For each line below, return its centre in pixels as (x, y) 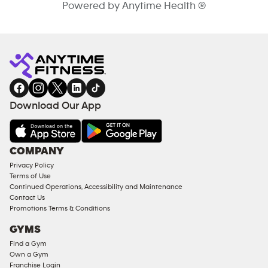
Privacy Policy (32, 165)
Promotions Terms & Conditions (60, 208)
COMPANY (37, 151)
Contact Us (27, 197)
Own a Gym (29, 254)
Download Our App (55, 106)
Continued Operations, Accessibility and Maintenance (96, 187)
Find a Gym (28, 243)
